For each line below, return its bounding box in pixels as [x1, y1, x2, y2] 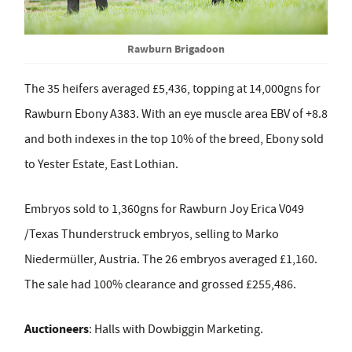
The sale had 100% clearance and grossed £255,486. [24, 276, 296, 292]
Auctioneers [24, 320, 89, 337]
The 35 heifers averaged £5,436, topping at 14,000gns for [24, 80, 321, 97]
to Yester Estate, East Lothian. [24, 156, 178, 172]
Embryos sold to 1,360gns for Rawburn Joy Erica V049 [24, 200, 304, 217]
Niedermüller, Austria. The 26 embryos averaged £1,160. [24, 251, 317, 267]
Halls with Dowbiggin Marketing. [94, 321, 263, 337]
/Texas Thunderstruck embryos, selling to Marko [24, 225, 279, 242]
